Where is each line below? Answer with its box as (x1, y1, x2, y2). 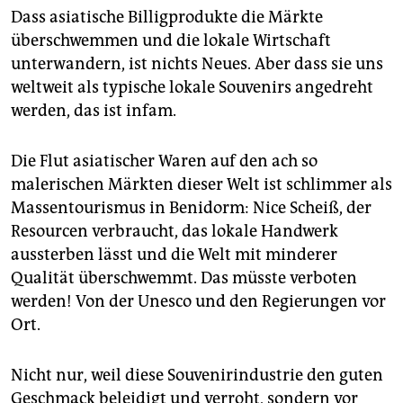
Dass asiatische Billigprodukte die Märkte (11, 6, 323, 27)
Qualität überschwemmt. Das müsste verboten (11, 267, 357, 288)
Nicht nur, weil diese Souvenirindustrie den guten (11, 364, 383, 385)
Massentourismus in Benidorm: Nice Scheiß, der (11, 197, 372, 218)
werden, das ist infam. (11, 100, 176, 121)
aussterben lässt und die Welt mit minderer (11, 244, 337, 264)
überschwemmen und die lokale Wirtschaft (11, 30, 331, 50)
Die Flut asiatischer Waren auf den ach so (11, 150, 318, 171)
